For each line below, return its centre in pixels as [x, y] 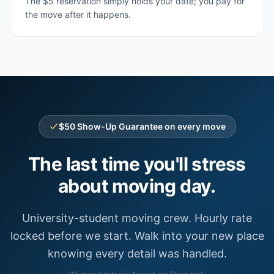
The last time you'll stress [137, 164]
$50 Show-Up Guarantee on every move [142, 126]
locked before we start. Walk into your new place [137, 236]
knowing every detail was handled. [137, 254]
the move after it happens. [78, 14]
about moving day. [137, 186]
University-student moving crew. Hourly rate [137, 218]
